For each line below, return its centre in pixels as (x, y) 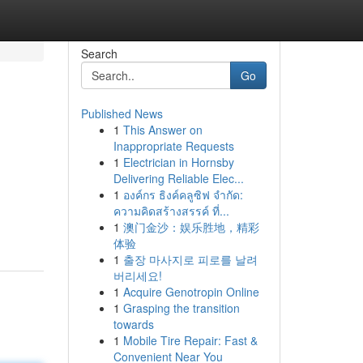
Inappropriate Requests (173, 146)
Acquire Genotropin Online (191, 292)
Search (99, 53)
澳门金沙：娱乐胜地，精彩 (191, 227)
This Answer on (162, 130)
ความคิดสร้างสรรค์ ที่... (171, 211)
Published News (122, 113)
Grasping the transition (181, 308)
